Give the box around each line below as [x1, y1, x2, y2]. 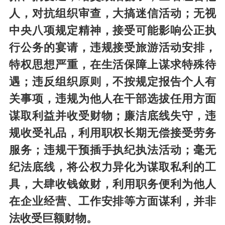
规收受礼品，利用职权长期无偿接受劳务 [9, 127, 216, 140]
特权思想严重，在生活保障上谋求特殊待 [9, 59, 216, 71]
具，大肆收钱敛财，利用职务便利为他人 [9, 178, 216, 191]
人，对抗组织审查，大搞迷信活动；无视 [9, 8, 216, 20]
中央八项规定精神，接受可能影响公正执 [9, 25, 216, 37]
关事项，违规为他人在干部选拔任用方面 [9, 93, 216, 105]
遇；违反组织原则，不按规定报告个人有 [9, 76, 216, 88]
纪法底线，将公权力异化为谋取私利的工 [9, 161, 216, 174]
